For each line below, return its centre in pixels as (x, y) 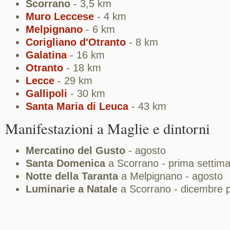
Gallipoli (46, 93)
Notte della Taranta (72, 176)
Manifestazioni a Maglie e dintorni (108, 128)
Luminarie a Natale (72, 189)
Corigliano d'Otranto (76, 42)
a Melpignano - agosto (170, 176)
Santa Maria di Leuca (77, 106)
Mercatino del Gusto (75, 150)
